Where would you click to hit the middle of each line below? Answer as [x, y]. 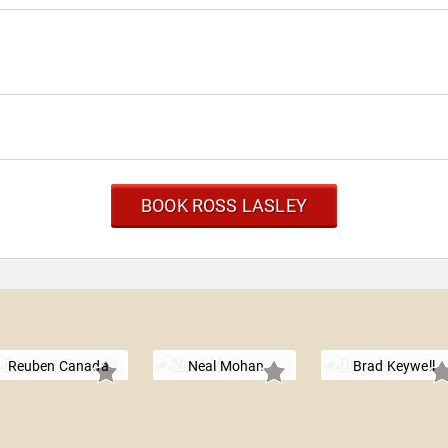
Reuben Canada [58, 366]
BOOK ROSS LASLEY [224, 205]
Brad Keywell [393, 366]
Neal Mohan [226, 366]
